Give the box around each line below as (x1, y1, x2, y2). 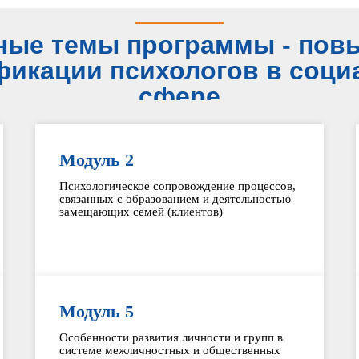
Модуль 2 (58, 150, 134, 170)
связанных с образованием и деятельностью (58, 192, 291, 205)
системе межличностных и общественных (58, 344, 280, 357)
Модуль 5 (58, 301, 134, 321)
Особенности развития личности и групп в (58, 331, 283, 344)
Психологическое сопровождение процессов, (58, 179, 296, 192)
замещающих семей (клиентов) (58, 205, 223, 218)
